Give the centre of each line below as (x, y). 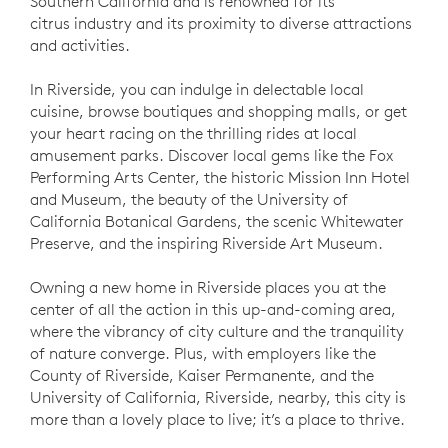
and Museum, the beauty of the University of (189, 198)
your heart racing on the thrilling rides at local (193, 132)
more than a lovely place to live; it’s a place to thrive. (217, 418)
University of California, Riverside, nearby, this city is (218, 396)
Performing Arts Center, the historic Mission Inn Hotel (220, 176)
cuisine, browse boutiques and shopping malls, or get (218, 110)
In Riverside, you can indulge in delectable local (197, 88)
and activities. (80, 44)
